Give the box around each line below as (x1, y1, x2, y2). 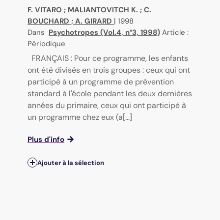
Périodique (27, 38, 65, 49)
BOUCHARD (27, 16, 69, 26)
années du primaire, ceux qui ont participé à (27, 100, 186, 110)
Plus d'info (27, 134, 64, 144)
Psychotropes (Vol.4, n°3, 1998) (49, 27, 160, 37)
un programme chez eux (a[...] (27, 111, 132, 122)
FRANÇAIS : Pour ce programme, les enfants (31, 53, 188, 63)
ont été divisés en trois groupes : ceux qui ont (27, 64, 190, 75)
